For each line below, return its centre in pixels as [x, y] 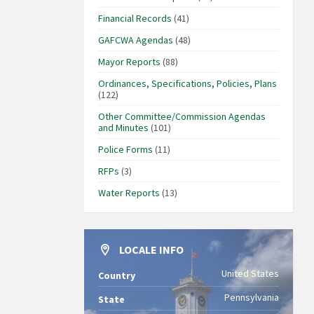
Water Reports [129, 193]
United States [250, 274]
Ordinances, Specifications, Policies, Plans [187, 84]
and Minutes [123, 128]
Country [116, 276]
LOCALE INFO [151, 250]
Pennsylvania [252, 298]
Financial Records [135, 19]
